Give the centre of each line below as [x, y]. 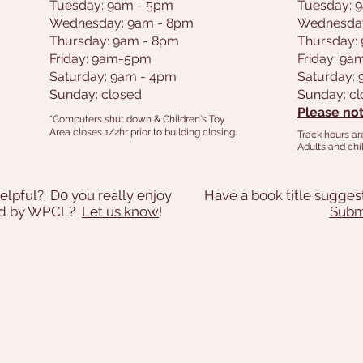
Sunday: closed [96, 94]
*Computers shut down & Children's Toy [137, 119]
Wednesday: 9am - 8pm [122, 23]
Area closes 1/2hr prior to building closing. [143, 132]
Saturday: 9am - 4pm [113, 77]
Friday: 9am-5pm [100, 59]
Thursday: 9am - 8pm [114, 41]
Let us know [120, 211]
